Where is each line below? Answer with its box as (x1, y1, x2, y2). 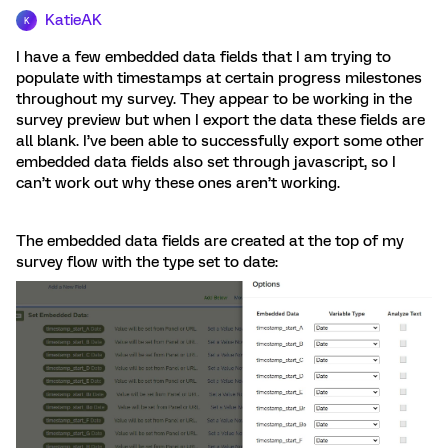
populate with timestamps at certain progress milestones (16, 69, 422, 87)
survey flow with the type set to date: (16, 253, 278, 271)
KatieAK (45, 11, 102, 29)
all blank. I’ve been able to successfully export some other (16, 132, 424, 150)
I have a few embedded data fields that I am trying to (16, 48, 391, 66)
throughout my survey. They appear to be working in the (16, 90, 412, 108)
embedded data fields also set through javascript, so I (16, 153, 396, 171)
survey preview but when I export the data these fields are (16, 111, 425, 129)
